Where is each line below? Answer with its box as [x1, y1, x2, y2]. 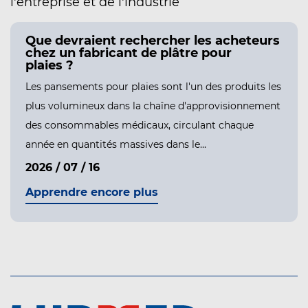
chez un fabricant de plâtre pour [25, 45, 232, 61]
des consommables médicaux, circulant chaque [25, 119, 254, 132]
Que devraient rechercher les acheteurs [25, 33, 280, 49]
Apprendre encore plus [25, 186, 158, 199]
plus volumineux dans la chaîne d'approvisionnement [25, 100, 280, 113]
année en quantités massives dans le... [25, 138, 206, 151]
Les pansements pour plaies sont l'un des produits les [25, 80, 281, 93]
